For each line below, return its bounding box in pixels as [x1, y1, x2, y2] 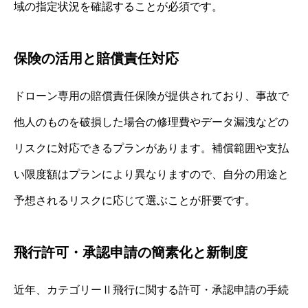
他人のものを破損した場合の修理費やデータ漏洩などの [14, 115, 289, 128]
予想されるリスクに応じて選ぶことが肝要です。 [14, 194, 256, 206]
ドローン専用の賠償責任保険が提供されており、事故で [14, 89, 289, 102]
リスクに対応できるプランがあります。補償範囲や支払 [14, 142, 289, 154]
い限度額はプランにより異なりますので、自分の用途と [14, 168, 289, 180]
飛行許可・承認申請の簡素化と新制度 [14, 244, 247, 260]
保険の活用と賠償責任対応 [14, 50, 179, 66]
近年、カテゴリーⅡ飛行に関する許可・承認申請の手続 [14, 283, 289, 296]
